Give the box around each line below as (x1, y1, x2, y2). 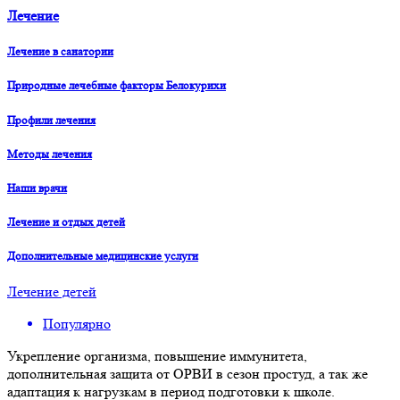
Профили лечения (7, 112, 96, 127)
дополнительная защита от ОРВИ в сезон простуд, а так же (7, 365, 368, 383)
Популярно (43, 315, 111, 333)
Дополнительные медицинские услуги (7, 249, 198, 263)
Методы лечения (7, 146, 92, 161)
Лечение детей (7, 283, 96, 301)
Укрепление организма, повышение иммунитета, (7, 347, 307, 365)
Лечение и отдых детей (7, 215, 125, 229)
